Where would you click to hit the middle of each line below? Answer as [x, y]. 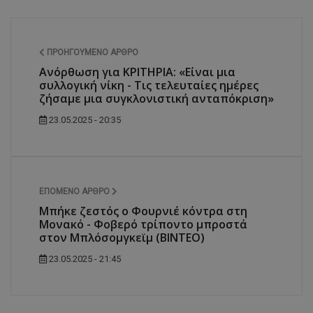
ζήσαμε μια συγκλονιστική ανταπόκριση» [156, 99]
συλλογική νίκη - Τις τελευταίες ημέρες [149, 86]
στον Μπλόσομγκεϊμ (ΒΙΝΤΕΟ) [122, 238]
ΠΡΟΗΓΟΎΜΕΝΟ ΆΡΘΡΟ [92, 53]
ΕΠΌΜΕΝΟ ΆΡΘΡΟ [75, 192]
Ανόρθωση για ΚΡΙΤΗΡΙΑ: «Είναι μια [137, 72]
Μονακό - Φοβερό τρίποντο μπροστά [143, 225]
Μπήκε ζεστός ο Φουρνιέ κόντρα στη [143, 211]
